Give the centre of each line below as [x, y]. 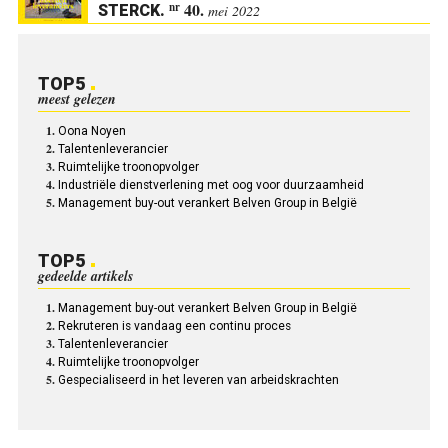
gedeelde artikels [85, 276]
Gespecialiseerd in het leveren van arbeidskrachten [198, 380]
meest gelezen [76, 99]
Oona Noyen [91, 131]
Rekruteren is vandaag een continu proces [174, 326]
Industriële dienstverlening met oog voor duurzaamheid [210, 185]
